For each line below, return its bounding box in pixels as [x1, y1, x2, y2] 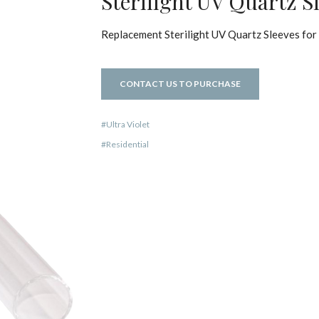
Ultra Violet [105, 118, 150, 130]
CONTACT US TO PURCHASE [119, 78, 241, 89]
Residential [105, 138, 149, 150]
